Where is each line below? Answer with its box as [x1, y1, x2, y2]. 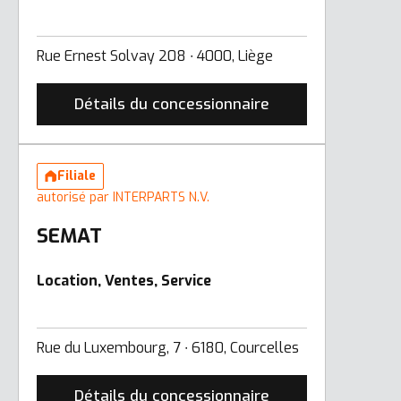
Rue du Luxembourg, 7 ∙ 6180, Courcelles [37, 337, 299, 357]
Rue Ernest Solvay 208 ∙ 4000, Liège [37, 46, 273, 65]
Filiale [57, 166, 96, 184]
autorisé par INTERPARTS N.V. [37, 188, 209, 206]
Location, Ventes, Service [37, 270, 211, 290]
